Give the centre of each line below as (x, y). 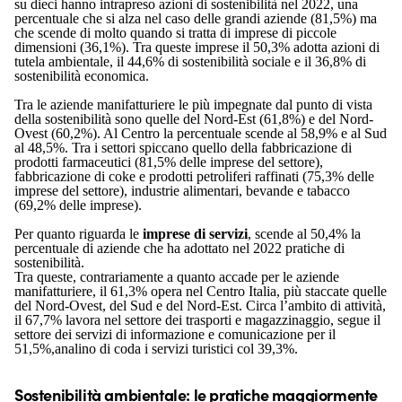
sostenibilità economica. (82, 76)
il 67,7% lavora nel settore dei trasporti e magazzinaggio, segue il (197, 320)
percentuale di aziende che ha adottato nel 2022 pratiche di (179, 248)
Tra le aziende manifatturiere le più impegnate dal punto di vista (193, 105)
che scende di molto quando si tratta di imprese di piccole (175, 33)
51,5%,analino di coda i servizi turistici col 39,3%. (156, 349)
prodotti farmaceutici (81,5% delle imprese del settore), (169, 162)
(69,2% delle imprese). (78, 205)
